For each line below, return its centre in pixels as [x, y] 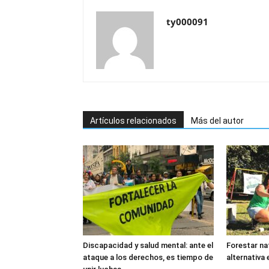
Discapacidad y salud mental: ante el [148, 245]
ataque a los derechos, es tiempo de [148, 257]
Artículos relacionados [133, 120]
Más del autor [217, 120]
